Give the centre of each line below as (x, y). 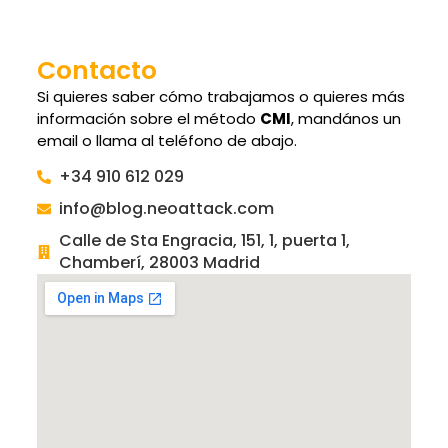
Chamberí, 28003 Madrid (160, 263)
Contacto (96, 70)
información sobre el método (148, 118)
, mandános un (345, 118)
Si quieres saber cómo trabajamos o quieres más (220, 96)
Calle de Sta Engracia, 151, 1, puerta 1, (205, 241)
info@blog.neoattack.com (167, 209)
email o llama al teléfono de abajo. (166, 140)
